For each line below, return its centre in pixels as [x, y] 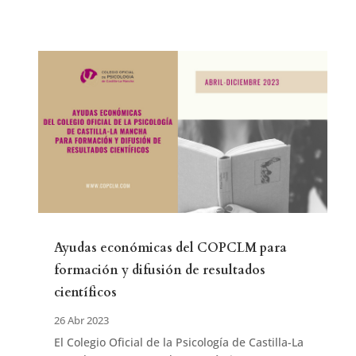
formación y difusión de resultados [159, 271]
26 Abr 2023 [81, 321]
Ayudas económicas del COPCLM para [170, 248]
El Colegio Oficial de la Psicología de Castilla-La [178, 342]
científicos [85, 293]
